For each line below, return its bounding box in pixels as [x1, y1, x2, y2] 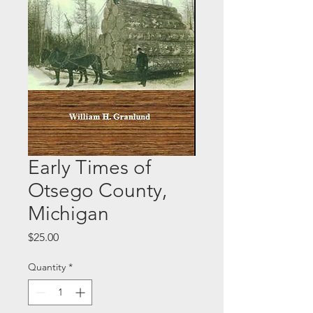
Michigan [28, 202, 109, 225]
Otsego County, [28, 179, 167, 202]
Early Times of [28, 156, 151, 179]
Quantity [28, 261, 66, 273]
